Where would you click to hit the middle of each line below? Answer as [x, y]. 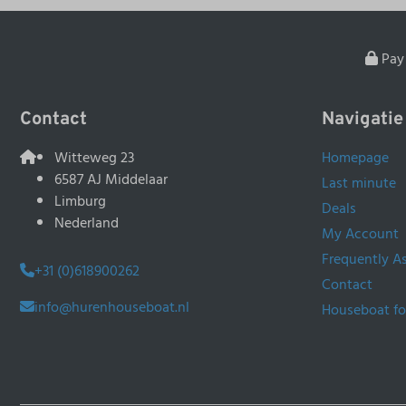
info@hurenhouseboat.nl [112, 308]
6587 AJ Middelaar [111, 180]
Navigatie [362, 120]
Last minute [359, 184]
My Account [360, 234]
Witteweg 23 [94, 158]
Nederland [87, 223]
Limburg [80, 202]
